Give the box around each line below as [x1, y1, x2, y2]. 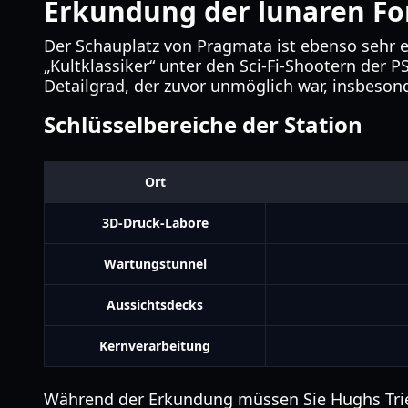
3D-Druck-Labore [101, 214, 209, 231]
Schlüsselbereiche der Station [44, 109, 362, 139]
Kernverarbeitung [99, 337, 210, 354]
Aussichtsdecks [107, 296, 203, 313]
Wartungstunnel [103, 255, 207, 272]
